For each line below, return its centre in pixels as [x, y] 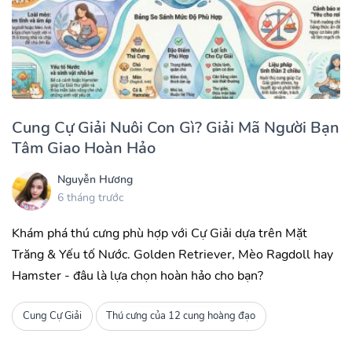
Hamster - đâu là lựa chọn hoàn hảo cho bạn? [137, 275]
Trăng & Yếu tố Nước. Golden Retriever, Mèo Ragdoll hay [172, 254]
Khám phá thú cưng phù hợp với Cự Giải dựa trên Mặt [159, 233]
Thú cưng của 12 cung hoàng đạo [181, 316]
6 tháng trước [90, 198]
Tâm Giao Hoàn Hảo [84, 148]
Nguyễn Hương [95, 180]
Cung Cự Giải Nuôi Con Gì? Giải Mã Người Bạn [176, 127]
